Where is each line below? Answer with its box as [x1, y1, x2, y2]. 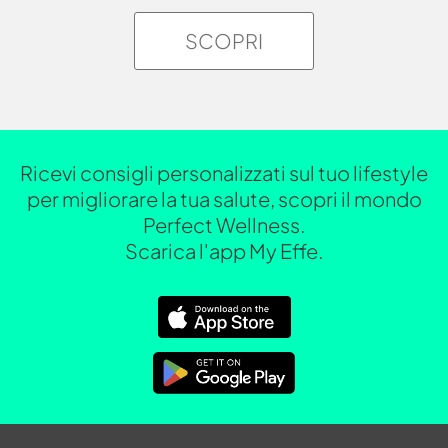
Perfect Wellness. [143, 211, 305, 237]
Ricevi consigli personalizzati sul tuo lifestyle [20, 159, 428, 185]
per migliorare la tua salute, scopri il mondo [26, 185, 422, 211]
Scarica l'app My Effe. [125, 237, 323, 263]
